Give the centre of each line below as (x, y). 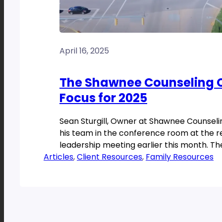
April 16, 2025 (84, 51)
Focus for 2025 (103, 98)
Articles (58, 157)
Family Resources (180, 157)
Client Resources (110, 157)
